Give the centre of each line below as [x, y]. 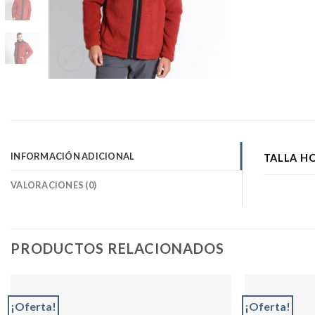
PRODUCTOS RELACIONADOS [117, 249]
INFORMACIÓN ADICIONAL [73, 156]
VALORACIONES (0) [54, 185]
